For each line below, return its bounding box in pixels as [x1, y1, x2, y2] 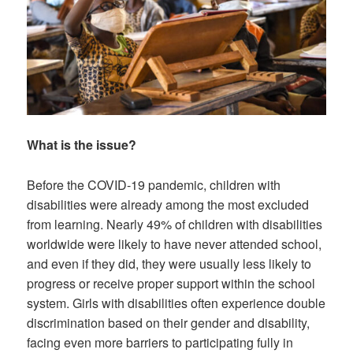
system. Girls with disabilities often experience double [27, 293, 326, 312]
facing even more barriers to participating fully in [27, 333, 294, 351]
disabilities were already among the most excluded [27, 195, 310, 214]
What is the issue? [27, 136, 137, 154]
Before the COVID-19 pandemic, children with [27, 175, 281, 194]
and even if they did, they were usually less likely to [27, 254, 312, 273]
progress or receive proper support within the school [27, 273, 316, 292]
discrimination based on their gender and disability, [27, 313, 310, 332]
